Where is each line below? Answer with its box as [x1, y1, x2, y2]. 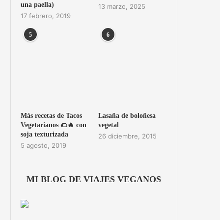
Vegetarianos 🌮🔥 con [20, 121, 86, 129]
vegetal [98, 121, 119, 129]
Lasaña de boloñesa [98, 111, 156, 119]
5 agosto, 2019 [20, 141, 66, 149]
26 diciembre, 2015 [98, 132, 157, 140]
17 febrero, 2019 [20, 11, 71, 20]
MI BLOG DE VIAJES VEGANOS [26, 174, 161, 184]
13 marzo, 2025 [98, 2, 145, 10]
